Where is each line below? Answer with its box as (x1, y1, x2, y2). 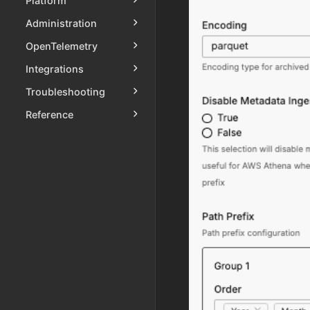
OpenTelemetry (26, 39, 98, 52)
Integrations (26, 62, 84, 75)
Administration (26, 17, 97, 29)
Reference (26, 108, 73, 120)
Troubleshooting (26, 85, 105, 98)
